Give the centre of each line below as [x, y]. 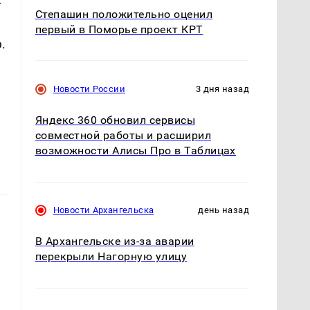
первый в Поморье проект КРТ [119, 30]
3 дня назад [222, 89]
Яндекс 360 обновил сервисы [115, 120]
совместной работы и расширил [123, 136]
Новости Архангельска [103, 210]
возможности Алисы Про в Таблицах [135, 151]
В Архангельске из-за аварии [115, 241]
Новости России [89, 89]
